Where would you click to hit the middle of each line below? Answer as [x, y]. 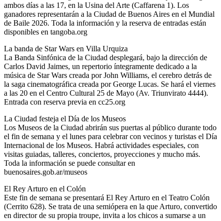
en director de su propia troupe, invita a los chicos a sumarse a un [105, 216]
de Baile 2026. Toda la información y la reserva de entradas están [105, 23]
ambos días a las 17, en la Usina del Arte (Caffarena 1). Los [96, 5]
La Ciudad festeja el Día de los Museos [65, 119]
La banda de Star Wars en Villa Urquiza [66, 49]
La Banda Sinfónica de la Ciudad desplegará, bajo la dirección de [106, 58]
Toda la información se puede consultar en [70, 163]
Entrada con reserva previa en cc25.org [65, 102]
